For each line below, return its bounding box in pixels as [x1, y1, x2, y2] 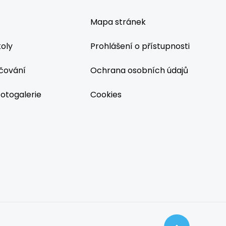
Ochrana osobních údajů [90, 65, 188, 76]
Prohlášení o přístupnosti [90, 40, 190, 52]
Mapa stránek [90, 16, 146, 28]
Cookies [90, 89, 122, 100]
